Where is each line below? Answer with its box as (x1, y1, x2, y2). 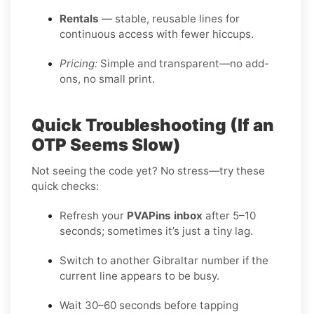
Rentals (60, 11, 99, 25)
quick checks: (32, 179, 99, 193)
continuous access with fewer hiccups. (60, 27, 254, 41)
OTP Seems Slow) (32, 134, 181, 155)
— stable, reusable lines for (99, 11, 240, 25)
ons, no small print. (60, 71, 155, 86)
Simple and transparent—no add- (97, 56, 269, 70)
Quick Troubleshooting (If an (32, 114, 274, 135)
